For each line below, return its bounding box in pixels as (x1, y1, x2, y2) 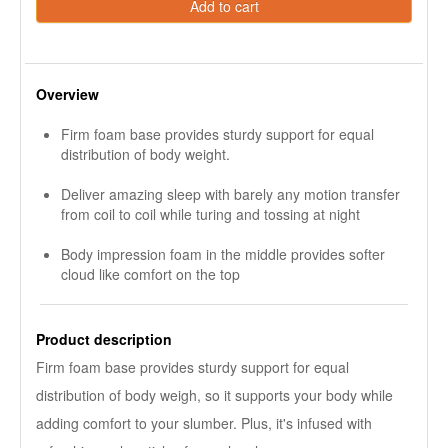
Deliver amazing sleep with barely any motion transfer (61, 184, 400, 204)
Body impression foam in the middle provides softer (61, 244, 385, 264)
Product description (36, 329, 172, 349)
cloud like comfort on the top (61, 264, 240, 284)
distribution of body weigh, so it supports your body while (36, 385, 393, 405)
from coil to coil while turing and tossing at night (61, 204, 360, 224)
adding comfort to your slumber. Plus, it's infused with (36, 413, 372, 433)
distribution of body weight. (61, 144, 230, 164)
